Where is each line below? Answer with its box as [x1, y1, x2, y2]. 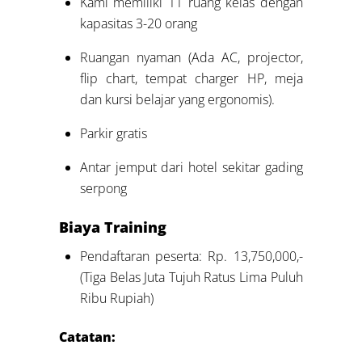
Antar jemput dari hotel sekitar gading [79, 158, 303, 176]
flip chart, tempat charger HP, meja [79, 69, 303, 87]
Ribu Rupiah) [79, 289, 154, 308]
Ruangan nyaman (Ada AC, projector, [79, 48, 303, 66]
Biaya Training [59, 217, 167, 238]
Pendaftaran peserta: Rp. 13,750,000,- [79, 247, 303, 266]
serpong [79, 179, 127, 197]
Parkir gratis [79, 124, 147, 142]
